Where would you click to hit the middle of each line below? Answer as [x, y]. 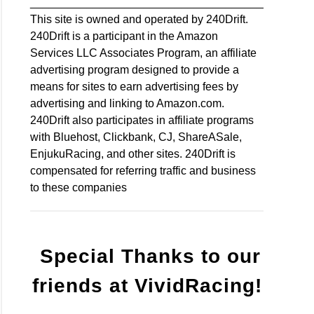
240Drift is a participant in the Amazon [124, 36]
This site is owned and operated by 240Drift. [139, 19]
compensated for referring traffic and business [143, 170]
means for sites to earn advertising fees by [135, 86]
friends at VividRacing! [147, 285]
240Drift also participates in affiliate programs [142, 120]
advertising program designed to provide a [135, 69]
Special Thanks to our [147, 256]
